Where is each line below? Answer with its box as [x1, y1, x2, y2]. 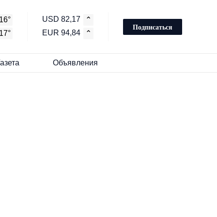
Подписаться [133, 21, 172, 32]
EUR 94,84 [42, 29, 80, 37]
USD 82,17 [42, 15, 80, 24]
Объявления [52, 59, 98, 67]
